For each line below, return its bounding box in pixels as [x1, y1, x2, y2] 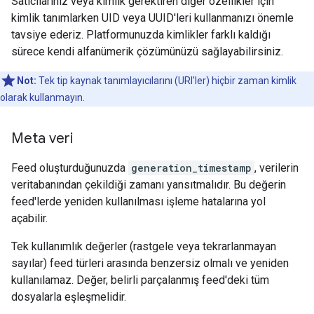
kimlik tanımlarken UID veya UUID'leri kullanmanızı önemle [11, 11, 294, 25]
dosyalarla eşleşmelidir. [11, 290, 126, 303]
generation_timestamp [131, 161, 252, 175]
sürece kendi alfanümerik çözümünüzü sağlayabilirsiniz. [11, 45, 283, 58]
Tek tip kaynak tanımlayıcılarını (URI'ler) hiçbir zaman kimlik [36, 75, 296, 86]
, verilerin [254, 161, 299, 175]
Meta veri [11, 130, 73, 147]
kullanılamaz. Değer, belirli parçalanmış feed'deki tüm [11, 273, 269, 287]
